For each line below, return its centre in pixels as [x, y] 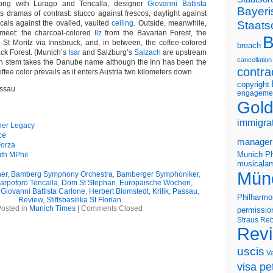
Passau [185, 191]
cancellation [254, 60]
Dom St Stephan [88, 183]
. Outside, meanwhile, [170, 23]
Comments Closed [112, 208]
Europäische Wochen [155, 183]
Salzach [147, 52]
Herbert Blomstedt [119, 191]
